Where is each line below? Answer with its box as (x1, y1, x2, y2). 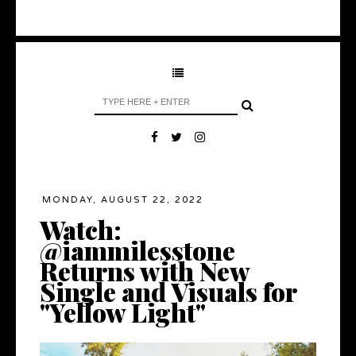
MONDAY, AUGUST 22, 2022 (42, 195, 203, 206)
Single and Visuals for (40, 274, 296, 309)
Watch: (40, 212, 122, 247)
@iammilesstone (40, 233, 235, 268)
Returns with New (40, 253, 250, 288)
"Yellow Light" (40, 295, 206, 330)
